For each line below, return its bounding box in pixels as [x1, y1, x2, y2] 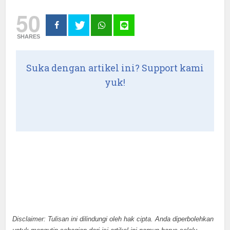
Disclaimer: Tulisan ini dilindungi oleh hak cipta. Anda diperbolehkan [12, 215, 214, 223]
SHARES [16, 33, 40, 40]
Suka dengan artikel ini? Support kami [26, 61, 204, 74]
